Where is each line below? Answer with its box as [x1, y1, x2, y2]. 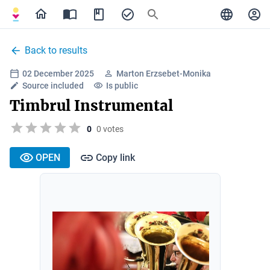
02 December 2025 [22, 69, 94, 78]
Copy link [96, 151, 135, 163]
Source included [22, 81, 84, 90]
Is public [106, 81, 138, 90]
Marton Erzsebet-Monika [116, 69, 211, 78]
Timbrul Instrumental [10, 96, 173, 115]
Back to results [25, 45, 87, 56]
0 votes [96, 124, 124, 134]
